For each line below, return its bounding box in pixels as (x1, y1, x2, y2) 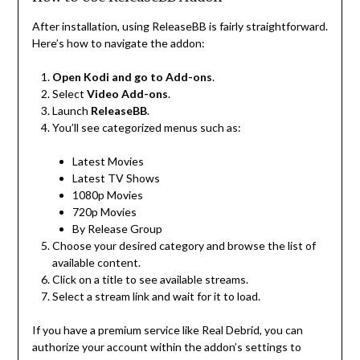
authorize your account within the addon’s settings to (31, 340, 301, 354)
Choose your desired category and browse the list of (51, 239, 316, 253)
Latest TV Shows (72, 171, 160, 186)
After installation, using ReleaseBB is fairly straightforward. (31, 19, 328, 34)
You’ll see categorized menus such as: (51, 121, 241, 135)
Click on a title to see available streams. (51, 272, 248, 287)
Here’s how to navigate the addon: (31, 36, 205, 51)
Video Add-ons (86, 87, 168, 101)
